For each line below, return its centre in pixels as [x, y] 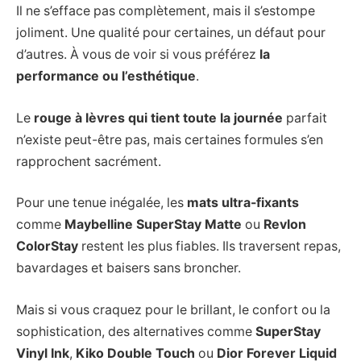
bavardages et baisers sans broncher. [129, 268]
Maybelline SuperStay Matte [153, 225]
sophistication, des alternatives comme [136, 331]
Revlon [285, 225]
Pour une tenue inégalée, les [102, 203]
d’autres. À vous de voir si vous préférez [138, 55]
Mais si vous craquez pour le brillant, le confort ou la [173, 309]
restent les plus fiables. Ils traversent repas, [210, 247]
